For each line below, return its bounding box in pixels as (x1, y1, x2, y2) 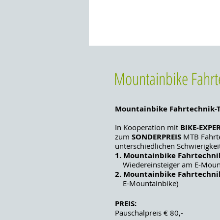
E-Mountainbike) (115, 178, 178, 188)
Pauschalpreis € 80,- (115, 208, 183, 218)
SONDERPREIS (132, 132, 181, 142)
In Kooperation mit (115, 122, 180, 132)
